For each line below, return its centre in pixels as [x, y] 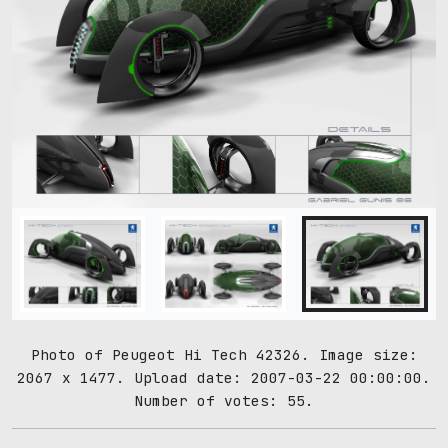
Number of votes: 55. [224, 400]
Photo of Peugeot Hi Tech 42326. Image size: [224, 354]
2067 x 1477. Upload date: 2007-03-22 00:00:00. [224, 377]
